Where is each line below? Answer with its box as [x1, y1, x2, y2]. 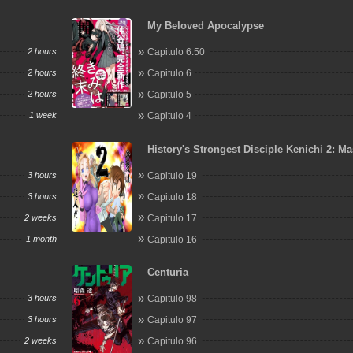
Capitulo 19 [147, 169, 198, 181]
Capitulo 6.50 [147, 46, 206, 58]
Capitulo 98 [147, 293, 198, 304]
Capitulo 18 [147, 191, 198, 203]
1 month [25, 233, 57, 243]
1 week [28, 110, 57, 120]
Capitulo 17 [147, 212, 198, 224]
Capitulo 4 [147, 110, 192, 121]
